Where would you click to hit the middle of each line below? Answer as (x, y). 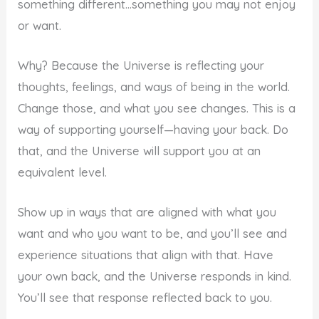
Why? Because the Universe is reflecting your (141, 66)
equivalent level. (63, 173)
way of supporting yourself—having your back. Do (153, 130)
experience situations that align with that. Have (146, 255)
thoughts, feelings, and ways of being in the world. (154, 87)
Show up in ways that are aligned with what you (147, 213)
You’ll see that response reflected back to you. (145, 298)
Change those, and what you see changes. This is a (157, 109)
